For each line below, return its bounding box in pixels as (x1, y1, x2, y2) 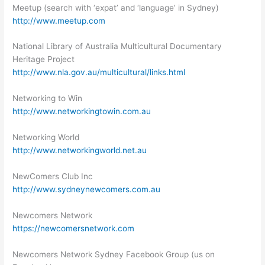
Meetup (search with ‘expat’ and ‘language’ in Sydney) (12, 2, 219, 12)
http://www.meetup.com (12, 15, 106, 25)
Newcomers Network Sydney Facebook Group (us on (12, 249, 215, 259)
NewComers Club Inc (12, 172, 93, 181)
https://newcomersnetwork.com (12, 223, 135, 233)
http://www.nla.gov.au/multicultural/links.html (12, 67, 186, 77)
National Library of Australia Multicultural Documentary (12, 41, 222, 51)
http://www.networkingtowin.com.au (12, 106, 151, 117)
